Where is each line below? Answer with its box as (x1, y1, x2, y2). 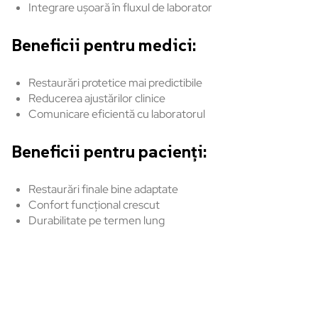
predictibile (148, 75, 202, 91)
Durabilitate (28, 213, 87, 229)
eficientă (92, 106, 135, 122)
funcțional (71, 197, 121, 213)
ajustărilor (84, 91, 133, 106)
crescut (123, 197, 160, 213)
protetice (82, 75, 126, 91)
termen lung (102, 213, 165, 229)
